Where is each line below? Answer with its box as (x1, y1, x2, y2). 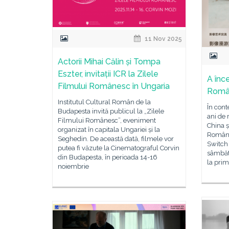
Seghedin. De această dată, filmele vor (58, 135, 174, 143)
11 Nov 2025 (143, 35, 182, 43)
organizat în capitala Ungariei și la (58, 126, 160, 134)
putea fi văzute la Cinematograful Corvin (58, 144, 179, 152)
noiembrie (58, 163, 89, 171)
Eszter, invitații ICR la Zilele (58, 69, 158, 79)
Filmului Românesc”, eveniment (58, 117, 156, 125)
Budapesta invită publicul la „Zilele (58, 107, 164, 116)
